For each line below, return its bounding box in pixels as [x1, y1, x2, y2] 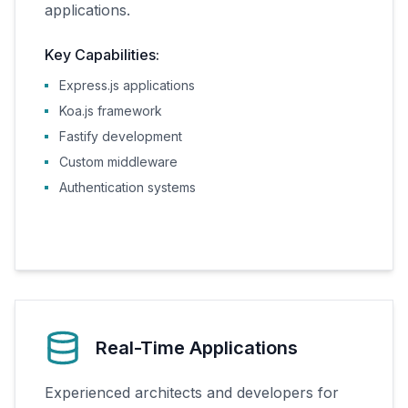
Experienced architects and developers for [45, 383, 339, 402]
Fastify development [59, 128, 182, 144]
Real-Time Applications [96, 337, 298, 359]
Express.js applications [59, 77, 195, 93]
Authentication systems [59, 179, 196, 195]
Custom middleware [59, 154, 178, 169]
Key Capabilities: [45, 46, 159, 64]
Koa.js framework [59, 103, 162, 118]
